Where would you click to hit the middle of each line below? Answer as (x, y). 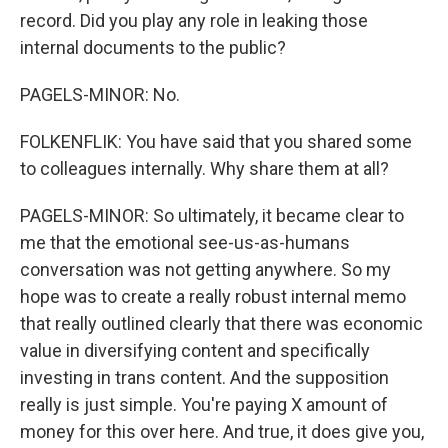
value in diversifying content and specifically (195, 350)
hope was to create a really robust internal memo (213, 296)
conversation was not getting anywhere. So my (205, 269)
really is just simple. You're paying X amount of (204, 404)
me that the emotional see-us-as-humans (185, 242)
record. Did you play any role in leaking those (194, 20)
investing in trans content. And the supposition (204, 377)
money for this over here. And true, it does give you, (222, 431)
